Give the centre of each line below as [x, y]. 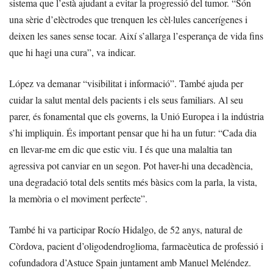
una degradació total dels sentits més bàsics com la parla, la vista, [133, 182]
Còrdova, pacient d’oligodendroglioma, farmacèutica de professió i [136, 246]
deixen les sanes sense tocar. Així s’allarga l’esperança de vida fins [136, 35]
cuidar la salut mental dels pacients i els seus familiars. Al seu [126, 99]
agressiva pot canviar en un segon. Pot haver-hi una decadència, [131, 165]
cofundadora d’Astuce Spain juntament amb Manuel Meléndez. [130, 262]
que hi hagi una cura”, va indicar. [73, 52]
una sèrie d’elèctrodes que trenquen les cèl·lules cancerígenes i [128, 19]
